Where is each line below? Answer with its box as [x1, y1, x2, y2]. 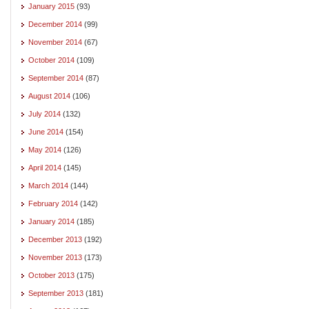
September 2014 [28, 73, 83, 82]
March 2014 [28, 181, 68, 190]
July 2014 [28, 109, 61, 118]
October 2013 [28, 270, 74, 279]
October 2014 [28, 55, 74, 64]
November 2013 [28, 252, 82, 261]
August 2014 [28, 91, 70, 100]
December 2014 [28, 19, 82, 28]
